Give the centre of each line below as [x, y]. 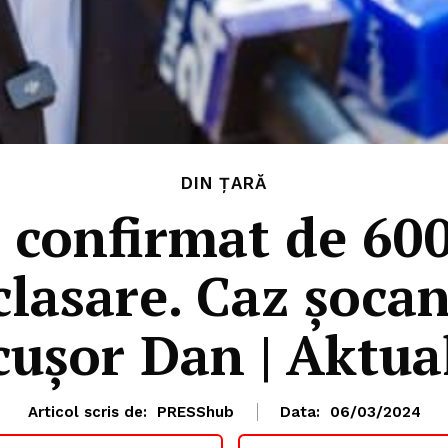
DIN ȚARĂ [224, 183]
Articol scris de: [87, 412]
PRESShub [195, 412]
